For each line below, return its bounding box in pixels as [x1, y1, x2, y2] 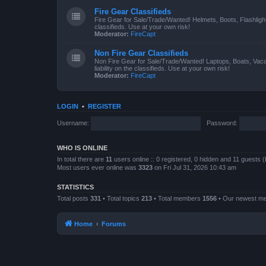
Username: [57, 119, 89, 126]
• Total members [152, 195, 202, 202]
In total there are [57, 156, 106, 163]
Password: [206, 119, 237, 126]
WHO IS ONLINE [57, 144, 107, 151]
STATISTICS [57, 183, 94, 191]
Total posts [57, 195, 90, 202]
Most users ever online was [57, 164, 138, 171]
